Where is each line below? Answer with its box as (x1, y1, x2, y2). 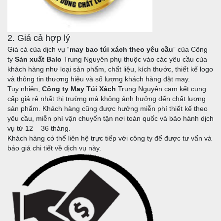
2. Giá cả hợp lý (7, 33, 70, 43)
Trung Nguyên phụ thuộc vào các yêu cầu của (62, 55, 207, 64)
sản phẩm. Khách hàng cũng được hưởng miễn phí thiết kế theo (7, 105, 208, 113)
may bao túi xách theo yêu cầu (70, 45, 173, 54)
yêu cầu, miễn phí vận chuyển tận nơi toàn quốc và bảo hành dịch (7, 114, 214, 123)
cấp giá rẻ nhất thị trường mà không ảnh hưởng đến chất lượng (7, 95, 206, 103)
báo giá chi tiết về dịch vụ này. (7, 144, 101, 152)
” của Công (173, 45, 208, 54)
